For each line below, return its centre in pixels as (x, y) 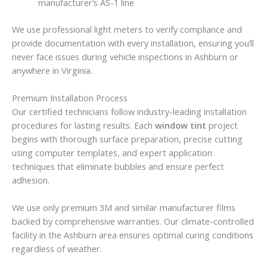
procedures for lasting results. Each (83, 125)
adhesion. (31, 180)
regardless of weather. (57, 249)
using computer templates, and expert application (112, 153)
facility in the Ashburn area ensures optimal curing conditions (133, 235)
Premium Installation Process (70, 98)
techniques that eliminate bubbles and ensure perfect (118, 167)
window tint (181, 125)
